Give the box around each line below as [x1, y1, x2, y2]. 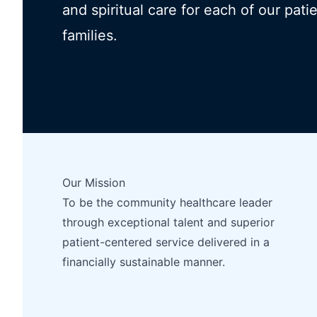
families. [62, 27, 117, 44]
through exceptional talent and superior [62, 215, 275, 229]
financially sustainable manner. [62, 255, 225, 269]
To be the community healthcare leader [62, 195, 272, 209]
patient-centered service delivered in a [62, 235, 270, 249]
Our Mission [62, 175, 125, 190]
